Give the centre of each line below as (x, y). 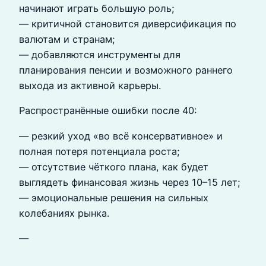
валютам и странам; (67, 39)
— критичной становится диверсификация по (128, 24)
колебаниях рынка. (64, 213)
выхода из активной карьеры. (90, 86)
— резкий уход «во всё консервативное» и (121, 136)
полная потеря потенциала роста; (99, 151)
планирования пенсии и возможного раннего (126, 70)
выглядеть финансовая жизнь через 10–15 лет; (130, 182)
